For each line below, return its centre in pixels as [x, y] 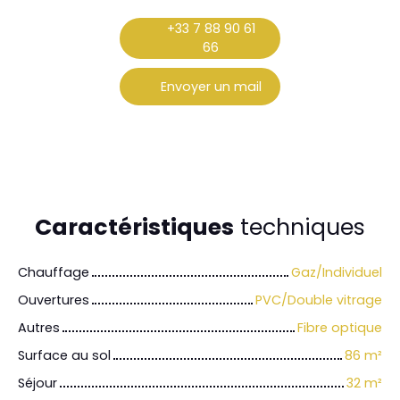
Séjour [37, 383]
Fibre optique [340, 328]
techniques [300, 228]
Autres [39, 328]
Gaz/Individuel [337, 273]
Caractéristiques [134, 228]
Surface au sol [64, 356]
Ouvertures [54, 300]
